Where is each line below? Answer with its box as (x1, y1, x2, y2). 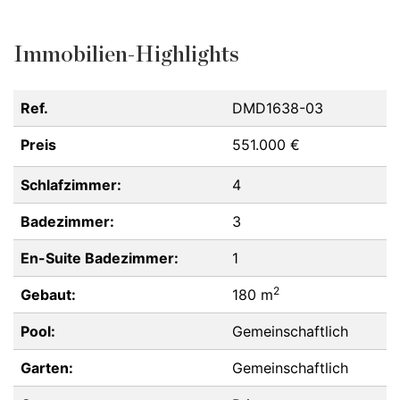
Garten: (21, 359, 73, 377)
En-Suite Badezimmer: (21, 249, 179, 267)
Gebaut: (21, 286, 76, 304)
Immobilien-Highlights (13, 44, 239, 66)
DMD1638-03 (232, 99, 323, 117)
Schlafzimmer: (21, 176, 121, 194)
